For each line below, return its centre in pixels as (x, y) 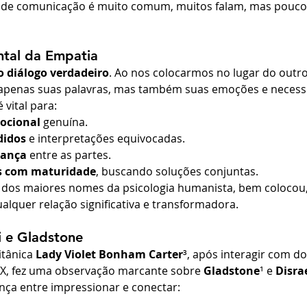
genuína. (64, 122)
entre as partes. (69, 155)
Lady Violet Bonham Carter (109, 255)
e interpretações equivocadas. (106, 139)
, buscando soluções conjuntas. (177, 172)
